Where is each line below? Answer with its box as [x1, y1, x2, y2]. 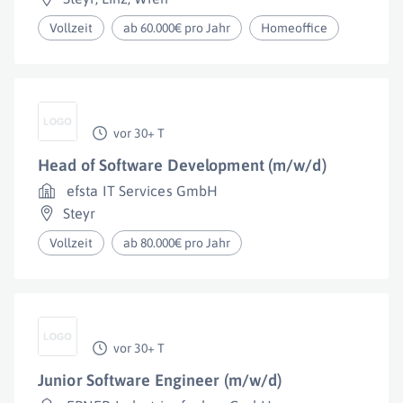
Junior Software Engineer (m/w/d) [38, 371, 282, 390]
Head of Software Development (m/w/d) [38, 156, 327, 175]
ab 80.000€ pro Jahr [123, 236, 231, 250]
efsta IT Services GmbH [67, 183, 219, 199]
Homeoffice [261, 21, 328, 35]
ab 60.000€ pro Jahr [123, 21, 231, 35]
